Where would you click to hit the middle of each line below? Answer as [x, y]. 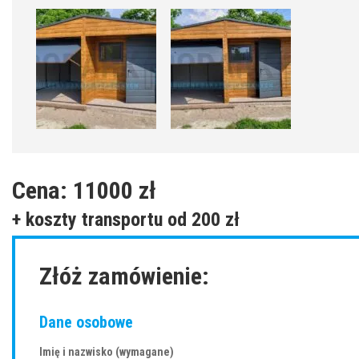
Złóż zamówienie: [124, 276]
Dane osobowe [86, 322]
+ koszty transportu [90, 219]
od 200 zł [204, 219]
